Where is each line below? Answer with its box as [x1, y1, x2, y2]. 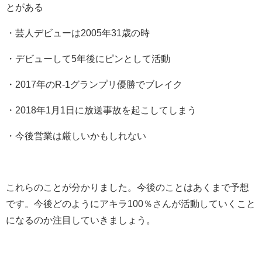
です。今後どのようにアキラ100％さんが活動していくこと [6, 198, 256, 208]
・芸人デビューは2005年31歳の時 [6, 27, 150, 37]
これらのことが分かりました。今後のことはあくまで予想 [6, 182, 249, 192]
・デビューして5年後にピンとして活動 [6, 53, 170, 63]
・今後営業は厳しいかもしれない [6, 130, 146, 140]
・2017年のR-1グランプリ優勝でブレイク [6, 79, 182, 89]
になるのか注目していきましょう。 [6, 215, 156, 225]
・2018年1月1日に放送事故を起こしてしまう [6, 105, 196, 115]
